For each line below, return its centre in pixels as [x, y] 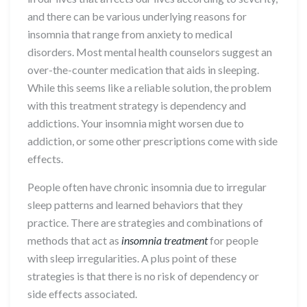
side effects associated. [82, 293]
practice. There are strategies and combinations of [145, 222]
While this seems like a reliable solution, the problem [149, 87]
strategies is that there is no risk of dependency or [143, 275]
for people [233, 240]
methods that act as [74, 240]
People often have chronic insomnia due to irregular [147, 186]
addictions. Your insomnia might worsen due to [136, 123]
